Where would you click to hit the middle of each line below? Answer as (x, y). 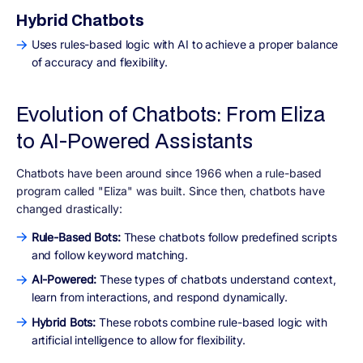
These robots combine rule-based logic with (211, 322)
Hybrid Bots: (64, 322)
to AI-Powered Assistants (135, 141)
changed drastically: (69, 208)
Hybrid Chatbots (81, 19)
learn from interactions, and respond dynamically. (159, 297)
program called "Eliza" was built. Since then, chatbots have (171, 190)
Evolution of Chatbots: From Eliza (171, 114)
